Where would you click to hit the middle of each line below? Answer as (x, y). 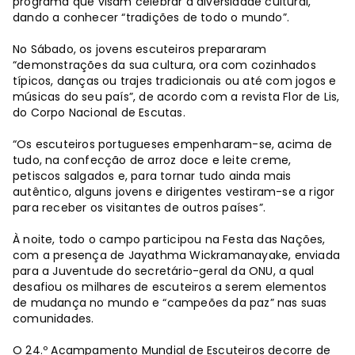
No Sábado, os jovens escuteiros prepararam (140, 50)
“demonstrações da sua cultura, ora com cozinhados (164, 65)
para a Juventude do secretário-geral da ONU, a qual (164, 271)
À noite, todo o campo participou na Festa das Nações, (169, 240)
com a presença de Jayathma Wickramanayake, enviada (177, 256)
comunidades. (53, 319)
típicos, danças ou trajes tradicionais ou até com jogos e (175, 81)
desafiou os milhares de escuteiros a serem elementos (170, 287)
